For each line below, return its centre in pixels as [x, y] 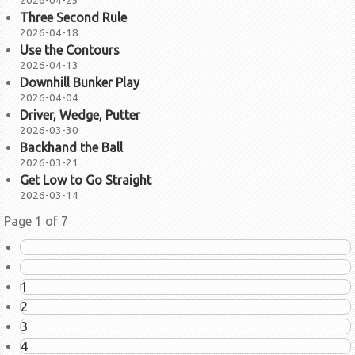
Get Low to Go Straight [86, 179]
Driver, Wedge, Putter [80, 115]
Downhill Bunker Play [80, 82]
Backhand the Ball [71, 147]
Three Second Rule [73, 17]
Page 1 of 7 [36, 221]
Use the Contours [70, 50]
